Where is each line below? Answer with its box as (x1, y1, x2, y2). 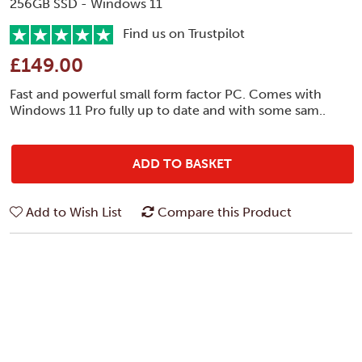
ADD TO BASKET (133, 155, 233, 171)
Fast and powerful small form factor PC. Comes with (10, 86, 322, 102)
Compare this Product (158, 204, 292, 220)
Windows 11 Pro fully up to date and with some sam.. (10, 102, 326, 118)
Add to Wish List (26, 204, 122, 220)
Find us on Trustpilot (113, 25, 245, 41)
